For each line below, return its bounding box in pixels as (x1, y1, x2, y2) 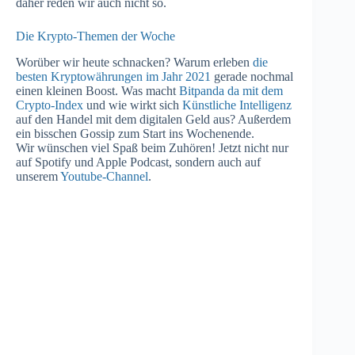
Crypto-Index (16, 97, 83, 112)
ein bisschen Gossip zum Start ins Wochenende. (16, 126, 254, 140)
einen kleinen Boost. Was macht (16, 83, 179, 97)
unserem (16, 169, 60, 183)
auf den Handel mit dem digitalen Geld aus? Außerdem (16, 112, 291, 126)
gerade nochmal (211, 69, 293, 83)
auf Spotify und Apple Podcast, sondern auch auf (16, 155, 261, 169)
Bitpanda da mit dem (179, 83, 283, 97)
